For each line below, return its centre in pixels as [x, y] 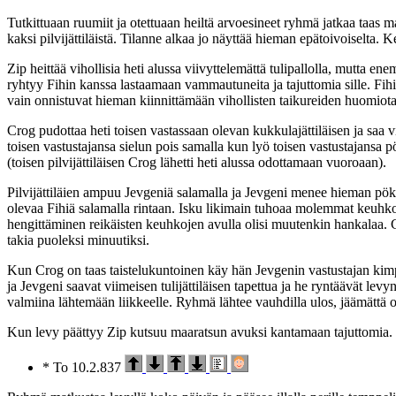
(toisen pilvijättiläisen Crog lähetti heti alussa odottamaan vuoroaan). [197, 163]
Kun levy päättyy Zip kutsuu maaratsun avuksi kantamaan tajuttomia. [200, 332]
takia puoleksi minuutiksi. [78, 240]
